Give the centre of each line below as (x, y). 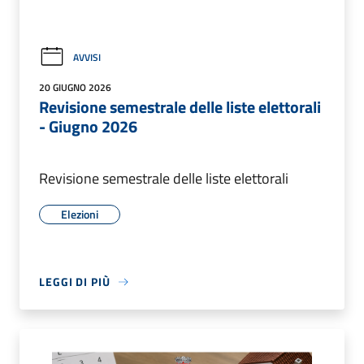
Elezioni (80, 214)
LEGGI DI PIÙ (75, 282)
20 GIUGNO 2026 (75, 88)
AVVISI (87, 57)
